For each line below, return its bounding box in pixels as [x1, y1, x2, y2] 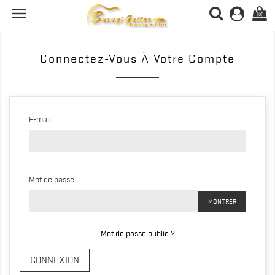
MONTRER [208, 197, 236, 206]
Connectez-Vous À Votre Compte [40, 52, 235, 66]
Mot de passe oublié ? [100, 228, 175, 238]
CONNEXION [30, 255, 79, 266]
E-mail [29, 114, 51, 124]
